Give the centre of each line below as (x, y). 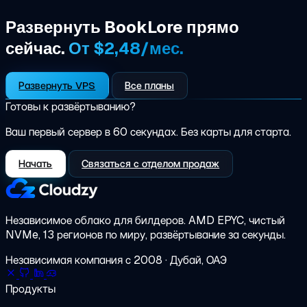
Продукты (30, 289)
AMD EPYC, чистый (237, 221)
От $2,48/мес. (126, 48)
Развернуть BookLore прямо (122, 27)
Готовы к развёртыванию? (71, 107)
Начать (36, 164)
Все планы (150, 86)
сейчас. (37, 48)
